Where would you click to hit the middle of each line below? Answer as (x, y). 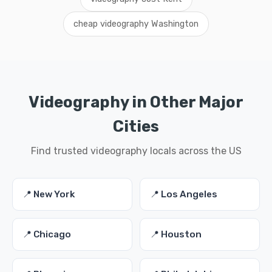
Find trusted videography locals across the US (136, 151)
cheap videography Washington (136, 24)
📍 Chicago (47, 234)
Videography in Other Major (136, 102)
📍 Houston (176, 234)
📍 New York (49, 194)
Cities (136, 126)
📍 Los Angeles (184, 194)
